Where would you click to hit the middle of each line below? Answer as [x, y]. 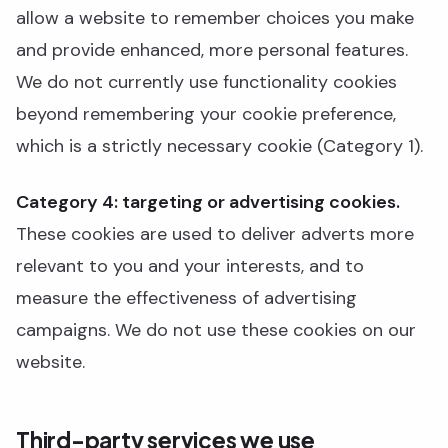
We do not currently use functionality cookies [206, 82]
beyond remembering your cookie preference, [206, 114]
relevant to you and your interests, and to [190, 266]
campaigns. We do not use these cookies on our [216, 330]
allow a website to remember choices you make [215, 18]
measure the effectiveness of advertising [186, 298]
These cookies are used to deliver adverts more [215, 234]
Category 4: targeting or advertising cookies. [208, 202]
